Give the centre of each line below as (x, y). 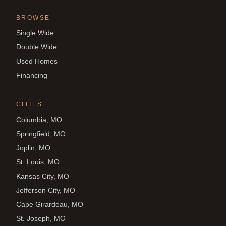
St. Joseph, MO (41, 218)
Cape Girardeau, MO (50, 204)
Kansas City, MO (43, 176)
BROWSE (33, 18)
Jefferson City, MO (46, 190)
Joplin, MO (33, 148)
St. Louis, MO (38, 162)
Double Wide (37, 47)
